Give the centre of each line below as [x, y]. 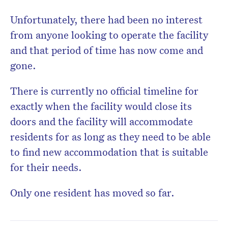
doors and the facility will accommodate [102, 121]
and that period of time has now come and [107, 50]
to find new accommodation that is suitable [109, 152]
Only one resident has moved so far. [92, 193]
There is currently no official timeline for [104, 91]
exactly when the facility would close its [101, 106]
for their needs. [49, 167]
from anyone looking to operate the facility [109, 35]
